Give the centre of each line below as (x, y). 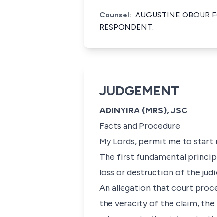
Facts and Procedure (140, 126)
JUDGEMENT (139, 91)
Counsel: (115, 15)
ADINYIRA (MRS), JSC (143, 110)
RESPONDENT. (126, 27)
